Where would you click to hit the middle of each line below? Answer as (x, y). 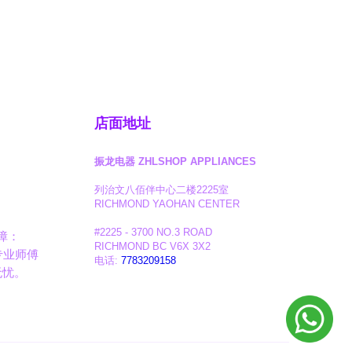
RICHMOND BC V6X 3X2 (152, 247)
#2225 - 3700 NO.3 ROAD (153, 233)
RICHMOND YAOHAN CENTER (167, 204)
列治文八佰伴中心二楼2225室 (161, 190)
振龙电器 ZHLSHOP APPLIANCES (175, 162)
